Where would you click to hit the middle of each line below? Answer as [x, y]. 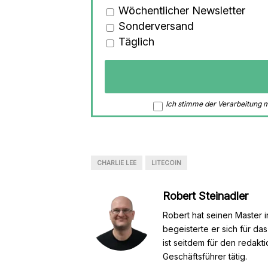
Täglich [135, 42]
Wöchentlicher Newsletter [180, 11]
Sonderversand [155, 26]
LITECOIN [166, 162]
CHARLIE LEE [117, 162]
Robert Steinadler [205, 196]
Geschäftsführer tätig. [205, 256]
